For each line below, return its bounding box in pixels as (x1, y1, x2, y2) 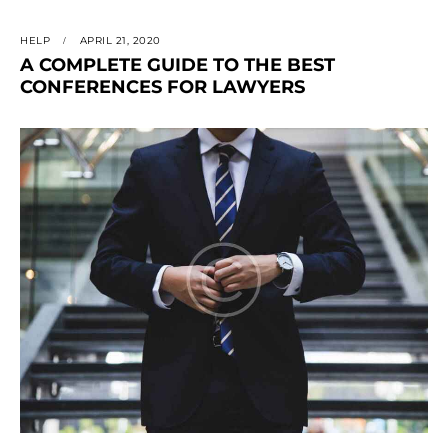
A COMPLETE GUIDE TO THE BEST (20, 54, 335, 77)
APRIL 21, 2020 (79, 34, 161, 48)
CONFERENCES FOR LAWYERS (20, 76, 305, 99)
